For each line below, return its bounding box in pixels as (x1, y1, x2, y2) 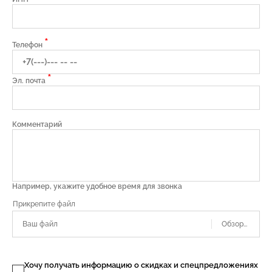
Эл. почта (12, 76, 47, 85)
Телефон (12, 41, 44, 49)
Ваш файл (22, 220, 58, 228)
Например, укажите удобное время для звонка (12, 182, 182, 191)
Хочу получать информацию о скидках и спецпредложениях (24, 260, 258, 270)
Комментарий (12, 120, 62, 129)
